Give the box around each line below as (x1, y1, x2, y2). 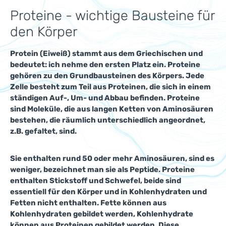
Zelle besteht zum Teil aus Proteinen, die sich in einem (10, 82, 211, 91)
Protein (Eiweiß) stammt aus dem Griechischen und (10, 49, 203, 58)
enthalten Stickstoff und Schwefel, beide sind (10, 176, 181, 185)
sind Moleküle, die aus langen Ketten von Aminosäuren (10, 104, 213, 114)
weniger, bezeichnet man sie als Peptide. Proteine (10, 165, 195, 174)
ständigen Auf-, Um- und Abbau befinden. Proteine (10, 93, 200, 102)
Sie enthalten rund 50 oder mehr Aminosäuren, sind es (10, 154, 214, 163)
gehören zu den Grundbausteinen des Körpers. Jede (10, 71, 204, 80)
